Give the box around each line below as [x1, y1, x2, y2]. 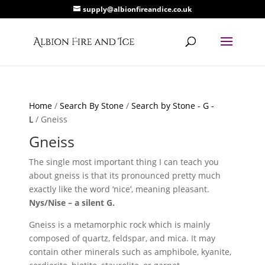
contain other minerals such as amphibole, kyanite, [29, 246, 232, 257]
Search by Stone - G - [131, 100, 215, 111]
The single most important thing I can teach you [29, 156, 219, 167]
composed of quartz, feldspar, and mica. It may [29, 232, 216, 244]
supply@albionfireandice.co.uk [82, 4, 192, 14]
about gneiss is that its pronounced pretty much [29, 170, 221, 181]
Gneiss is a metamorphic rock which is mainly [29, 219, 211, 230]
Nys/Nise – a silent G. [29, 197, 120, 208]
